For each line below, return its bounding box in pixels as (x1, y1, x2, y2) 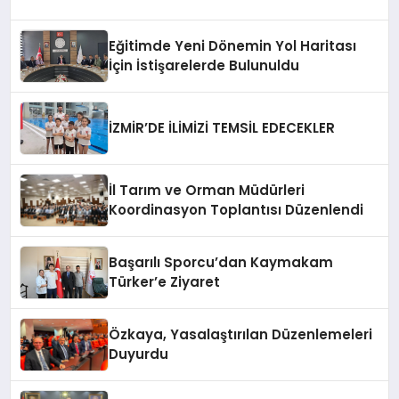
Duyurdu (109, 345, 169, 364)
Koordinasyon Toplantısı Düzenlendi (109, 200, 364, 220)
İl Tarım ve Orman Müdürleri (109, 181, 305, 200)
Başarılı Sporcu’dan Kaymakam (109, 253, 334, 273)
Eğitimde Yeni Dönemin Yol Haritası (109, 37, 357, 56)
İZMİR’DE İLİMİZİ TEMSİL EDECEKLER (109, 118, 336, 138)
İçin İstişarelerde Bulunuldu (109, 56, 300, 76)
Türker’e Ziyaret (109, 273, 221, 292)
